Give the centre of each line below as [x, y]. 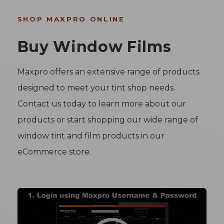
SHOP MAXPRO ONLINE [71, 19]
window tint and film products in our [91, 135]
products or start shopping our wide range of [107, 119]
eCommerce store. [54, 151]
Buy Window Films [94, 46]
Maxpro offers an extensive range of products [108, 71]
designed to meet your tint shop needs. [96, 87]
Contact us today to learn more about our [101, 103]
